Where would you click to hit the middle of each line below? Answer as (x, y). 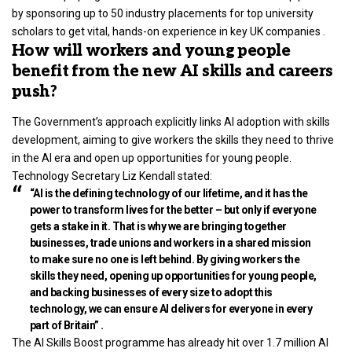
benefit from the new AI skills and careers (172, 72)
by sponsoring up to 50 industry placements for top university (163, 14)
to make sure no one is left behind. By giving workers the (164, 259)
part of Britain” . (66, 325)
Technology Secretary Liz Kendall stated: (112, 176)
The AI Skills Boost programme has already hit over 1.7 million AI (170, 342)
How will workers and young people (151, 51)
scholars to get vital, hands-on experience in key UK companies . (169, 32)
